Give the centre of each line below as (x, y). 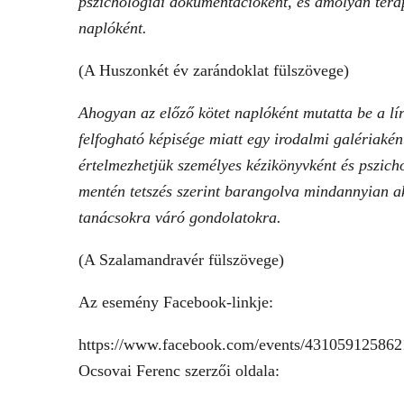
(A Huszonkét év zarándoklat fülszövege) (214, 70)
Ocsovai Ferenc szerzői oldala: (179, 371)
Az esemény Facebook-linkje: (176, 302)
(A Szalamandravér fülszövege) (181, 260)
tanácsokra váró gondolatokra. (180, 217)
